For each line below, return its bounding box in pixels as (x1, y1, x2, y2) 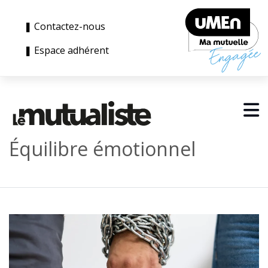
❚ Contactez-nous (24, 20, 110, 33)
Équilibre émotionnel (9, 136, 196, 162)
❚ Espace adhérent (24, 44, 109, 57)
